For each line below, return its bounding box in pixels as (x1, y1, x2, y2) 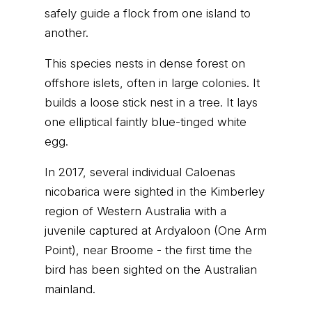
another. (45, 26, 88, 40)
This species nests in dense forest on (45, 56, 245, 70)
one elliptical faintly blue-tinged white (45, 115, 247, 129)
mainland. (45, 282, 95, 296)
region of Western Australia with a (45, 204, 226, 218)
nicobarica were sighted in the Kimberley (45, 185, 265, 198)
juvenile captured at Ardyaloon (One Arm (45, 224, 267, 237)
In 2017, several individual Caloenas (45, 165, 235, 179)
